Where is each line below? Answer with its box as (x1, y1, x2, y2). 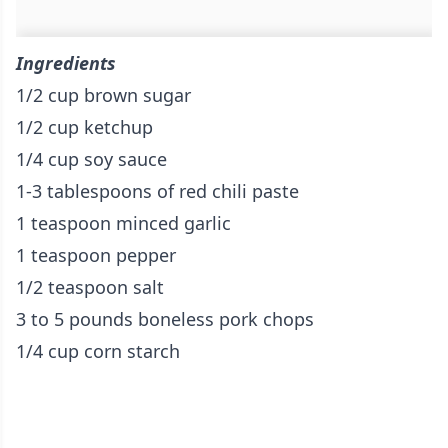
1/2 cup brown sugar (16, 83, 191, 108)
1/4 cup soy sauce (16, 147, 172, 172)
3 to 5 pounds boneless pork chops (16, 307, 319, 332)
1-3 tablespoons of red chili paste (16, 179, 299, 204)
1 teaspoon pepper (16, 243, 181, 268)
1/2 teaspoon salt (16, 275, 164, 300)
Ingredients (16, 51, 116, 76)
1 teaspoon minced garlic (16, 211, 236, 236)
